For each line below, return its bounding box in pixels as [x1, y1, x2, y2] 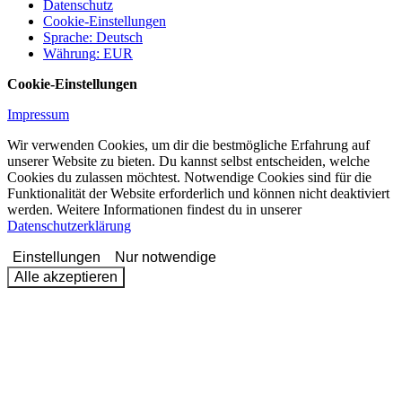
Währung [43, 45, 96, 61]
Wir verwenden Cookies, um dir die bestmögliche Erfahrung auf [7, 136, 370, 153]
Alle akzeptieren [14, 268, 118, 284]
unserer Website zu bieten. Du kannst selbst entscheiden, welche [7, 153, 370, 169]
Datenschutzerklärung [7, 217, 131, 233]
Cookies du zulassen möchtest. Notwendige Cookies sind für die [7, 169, 371, 185]
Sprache [43, 29, 89, 45]
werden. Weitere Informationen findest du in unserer [7, 201, 301, 217]
